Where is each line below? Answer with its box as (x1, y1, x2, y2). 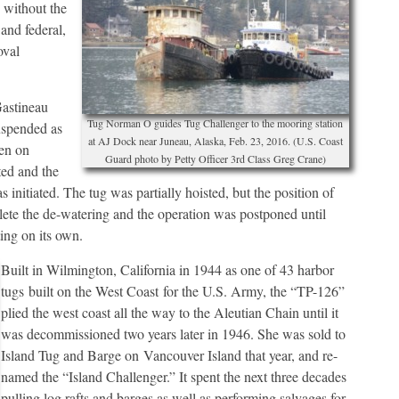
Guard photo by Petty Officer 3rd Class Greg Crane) (104, 151, 326, 167)
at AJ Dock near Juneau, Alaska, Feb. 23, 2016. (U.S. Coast (87, 134, 343, 149)
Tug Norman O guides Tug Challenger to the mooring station (87, 116, 344, 131)
